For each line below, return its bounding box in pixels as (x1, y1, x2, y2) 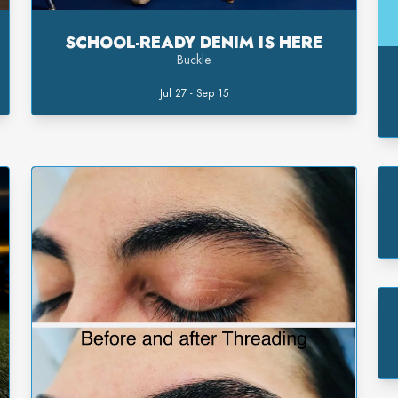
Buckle (177, 51, 211, 69)
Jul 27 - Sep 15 (159, 85, 228, 102)
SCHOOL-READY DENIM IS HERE (65, 31, 323, 55)
